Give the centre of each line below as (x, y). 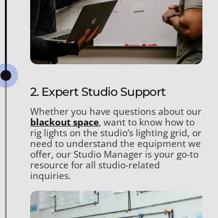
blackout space (64, 122)
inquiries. (51, 175)
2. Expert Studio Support (98, 91)
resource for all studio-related (95, 165)
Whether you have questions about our (116, 111)
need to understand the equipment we (116, 143)
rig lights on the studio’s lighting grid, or (116, 133)
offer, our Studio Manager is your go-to (114, 154)
